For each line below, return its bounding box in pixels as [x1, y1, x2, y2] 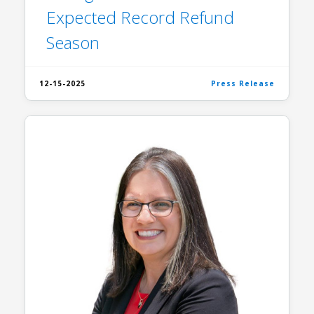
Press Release [211, 78, 275, 88]
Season [46, 31, 100, 54]
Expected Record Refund [46, 6, 234, 29]
